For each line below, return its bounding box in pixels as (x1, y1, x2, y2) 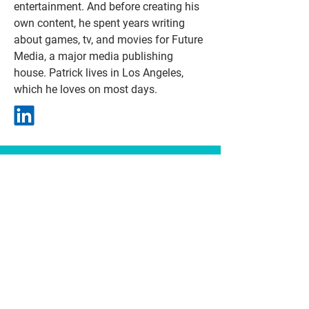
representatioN (37, 267, 184, 283)
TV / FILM (68, 251, 153, 267)
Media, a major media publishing (14, 50, 173, 63)
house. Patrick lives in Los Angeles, (14, 66, 183, 79)
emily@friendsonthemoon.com (50, 206, 182, 217)
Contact (72, 159, 148, 175)
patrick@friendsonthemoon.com (46, 186, 186, 197)
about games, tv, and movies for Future (14, 33, 203, 46)
